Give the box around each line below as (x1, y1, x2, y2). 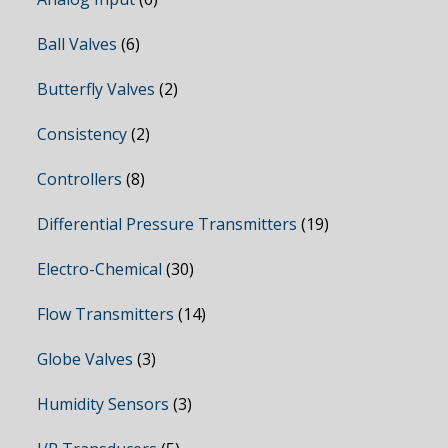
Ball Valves (37, 33, 118, 56)
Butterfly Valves (37, 78, 156, 101)
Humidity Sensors (37, 393, 170, 416)
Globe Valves (37, 348, 134, 371)
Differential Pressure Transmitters (37, 213, 298, 236)
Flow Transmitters (37, 303, 175, 326)
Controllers (37, 168, 123, 191)
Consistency (37, 123, 128, 146)
